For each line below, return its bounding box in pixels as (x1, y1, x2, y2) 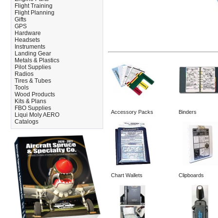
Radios (15, 71, 34, 77)
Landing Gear (15, 50, 51, 57)
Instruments (15, 43, 45, 50)
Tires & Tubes (15, 77, 51, 84)
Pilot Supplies (15, 64, 51, 71)
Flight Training (15, 2, 53, 9)
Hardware (15, 30, 41, 36)
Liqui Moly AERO (15, 111, 59, 118)
